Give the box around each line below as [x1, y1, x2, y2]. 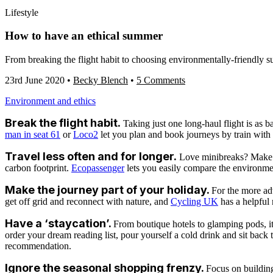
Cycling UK [171, 196, 218, 207]
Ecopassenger [71, 163, 124, 174]
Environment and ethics [5, 96, 96, 107]
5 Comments [136, 75, 185, 86]
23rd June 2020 [5, 75, 65, 86]
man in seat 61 [5, 129, 60, 140]
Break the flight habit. [5, 116, 121, 130]
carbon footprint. [5, 163, 71, 174]
